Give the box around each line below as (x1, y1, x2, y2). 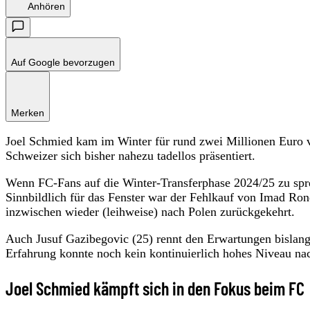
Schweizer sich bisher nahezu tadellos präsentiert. (6, 148, 255, 163)
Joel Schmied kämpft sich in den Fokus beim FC (6, 277, 304, 299)
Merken (11, 107, 44, 118)
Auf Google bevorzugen (11, 56, 115, 68)
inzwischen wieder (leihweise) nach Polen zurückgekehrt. (6, 204, 295, 219)
